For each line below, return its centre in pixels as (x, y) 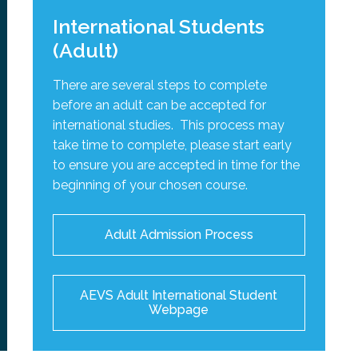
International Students (159, 27)
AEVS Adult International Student (179, 296)
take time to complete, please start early (173, 145)
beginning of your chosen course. (151, 185)
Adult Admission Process (179, 235)
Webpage (179, 310)
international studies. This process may (169, 125)
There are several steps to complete (160, 86)
